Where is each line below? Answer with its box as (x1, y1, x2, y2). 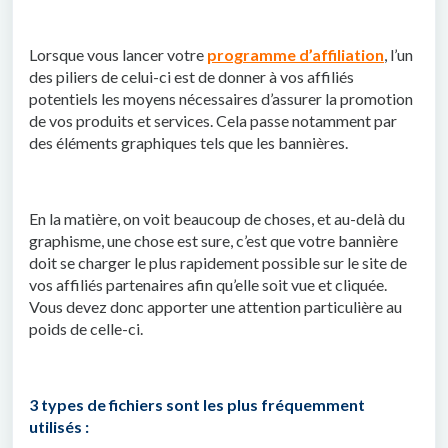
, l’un (384, 45, 413, 64)
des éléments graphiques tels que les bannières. (29, 133, 348, 152)
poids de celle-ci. (29, 319, 143, 338)
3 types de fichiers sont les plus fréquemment (29, 395, 365, 414)
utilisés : (29, 417, 89, 436)
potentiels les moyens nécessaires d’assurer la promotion (29, 89, 413, 108)
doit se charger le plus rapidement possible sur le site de (29, 253, 407, 272)
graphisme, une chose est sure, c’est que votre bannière (29, 231, 398, 250)
